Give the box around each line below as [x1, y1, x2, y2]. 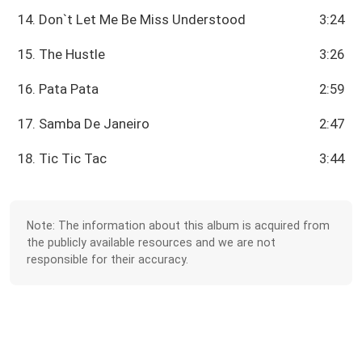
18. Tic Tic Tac [18, 150, 107, 167]
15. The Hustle [18, 46, 106, 63]
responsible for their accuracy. [27, 252, 189, 266]
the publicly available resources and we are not [27, 235, 276, 249]
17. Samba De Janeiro [18, 116, 150, 133]
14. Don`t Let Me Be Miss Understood [18, 11, 246, 28]
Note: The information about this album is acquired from [27, 218, 330, 232]
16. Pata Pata [18, 81, 99, 98]
